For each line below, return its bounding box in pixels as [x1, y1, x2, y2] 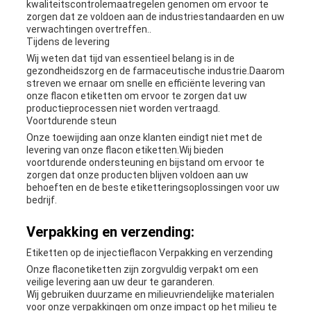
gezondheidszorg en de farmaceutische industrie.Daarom [26, 65, 285, 77]
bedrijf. [26, 194, 57, 206]
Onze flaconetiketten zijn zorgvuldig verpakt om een [26, 264, 258, 276]
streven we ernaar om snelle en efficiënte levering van [26, 78, 265, 90]
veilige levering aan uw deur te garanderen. [26, 276, 215, 288]
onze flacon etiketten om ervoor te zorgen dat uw [26, 90, 247, 102]
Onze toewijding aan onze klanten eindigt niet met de [26, 132, 262, 144]
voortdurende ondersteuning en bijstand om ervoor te [26, 157, 264, 169]
